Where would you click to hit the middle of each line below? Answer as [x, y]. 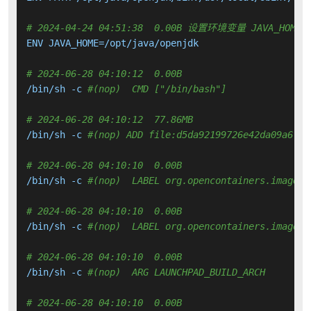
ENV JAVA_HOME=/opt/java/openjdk [112, 43]
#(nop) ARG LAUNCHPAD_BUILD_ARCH [176, 272]
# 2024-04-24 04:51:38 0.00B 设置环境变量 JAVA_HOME [164, 28]
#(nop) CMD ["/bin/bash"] [157, 89]
